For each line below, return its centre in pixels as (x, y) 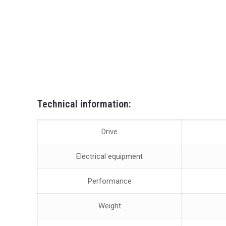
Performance (109, 181)
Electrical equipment (109, 156)
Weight (109, 206)
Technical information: (84, 104)
